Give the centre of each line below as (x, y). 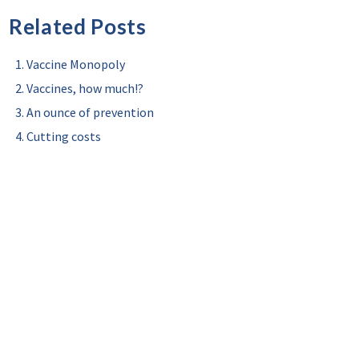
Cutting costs (64, 136)
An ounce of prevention (90, 112)
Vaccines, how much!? (85, 88)
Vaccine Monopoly (76, 64)
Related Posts (78, 26)
